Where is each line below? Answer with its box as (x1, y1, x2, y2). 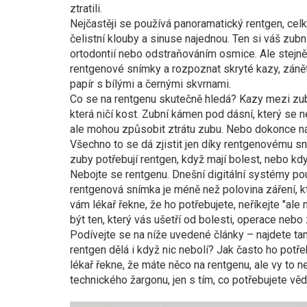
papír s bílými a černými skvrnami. (70, 77, 231, 90)
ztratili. (70, 2, 102, 15)
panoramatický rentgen (174, 17, 282, 30)
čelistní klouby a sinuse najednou (70, 32, 228, 45)
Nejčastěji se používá (70, 17, 174, 30)
